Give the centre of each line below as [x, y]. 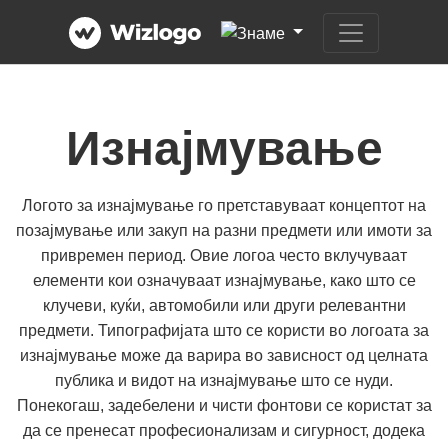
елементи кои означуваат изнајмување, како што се [224, 280]
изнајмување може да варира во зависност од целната [224, 355]
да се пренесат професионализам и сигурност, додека [224, 430]
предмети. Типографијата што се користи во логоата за [224, 330]
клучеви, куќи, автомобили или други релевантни [224, 305]
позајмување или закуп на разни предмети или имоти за [224, 230]
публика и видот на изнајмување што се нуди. [224, 380]
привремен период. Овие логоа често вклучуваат [224, 255]
